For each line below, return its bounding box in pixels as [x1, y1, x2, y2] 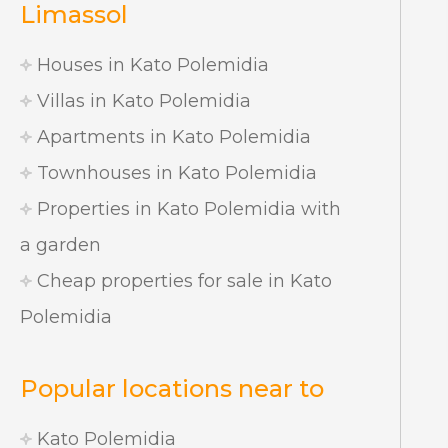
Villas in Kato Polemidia [32, 90, 251, 112]
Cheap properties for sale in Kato [32, 270, 332, 292]
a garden [20, 234, 101, 256]
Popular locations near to [20, 374, 324, 403]
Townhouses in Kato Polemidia [32, 162, 317, 184]
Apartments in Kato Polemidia [32, 126, 311, 148]
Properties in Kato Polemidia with [32, 198, 341, 220]
